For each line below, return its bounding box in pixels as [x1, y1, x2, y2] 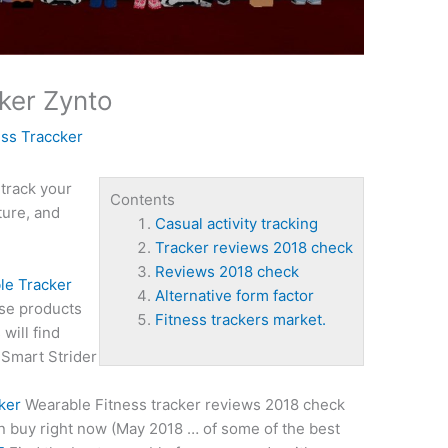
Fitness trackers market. [154, 310, 326, 330]
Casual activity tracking [154, 214, 318, 234]
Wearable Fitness [21, 395, 152, 415]
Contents [109, 190, 175, 210]
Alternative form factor [154, 286, 314, 306]
